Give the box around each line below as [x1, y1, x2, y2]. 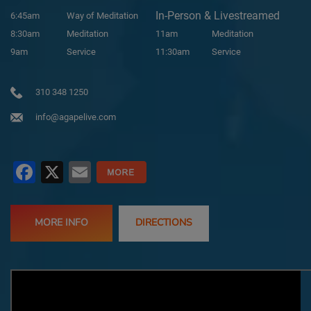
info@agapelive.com [35, 112, 116, 122]
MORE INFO [35, 216, 88, 229]
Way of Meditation [67, 10, 138, 21]
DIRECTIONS [135, 216, 192, 229]
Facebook [35, 159, 131, 185]
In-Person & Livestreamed [155, 9, 280, 22]
